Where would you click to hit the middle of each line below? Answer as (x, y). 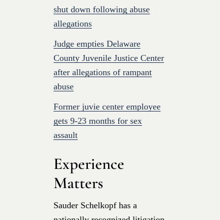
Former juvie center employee (107, 106)
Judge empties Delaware (97, 43)
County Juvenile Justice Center (109, 58)
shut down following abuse (102, 9)
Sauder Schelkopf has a (95, 205)
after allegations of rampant (103, 72)
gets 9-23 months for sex (98, 121)
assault (66, 135)
